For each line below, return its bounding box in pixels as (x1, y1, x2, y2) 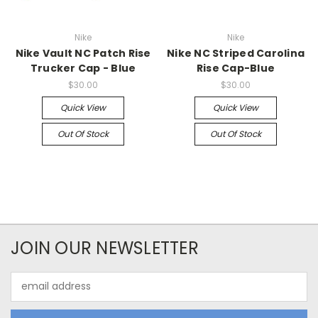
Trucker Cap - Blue (30, 60, 136, 75)
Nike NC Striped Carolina (167, 45, 305, 60)
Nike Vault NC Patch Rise (15, 45, 151, 60)
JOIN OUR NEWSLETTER (11, 236, 199, 260)
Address (11, 286, 50, 301)
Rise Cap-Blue (196, 60, 275, 75)
